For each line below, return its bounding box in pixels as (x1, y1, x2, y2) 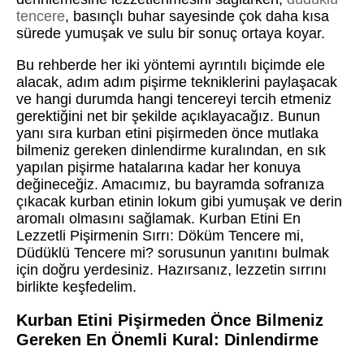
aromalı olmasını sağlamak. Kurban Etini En (16, 210, 301, 227)
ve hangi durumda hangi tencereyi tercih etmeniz (16, 91, 331, 108)
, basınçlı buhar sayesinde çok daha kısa (65, 8, 329, 25)
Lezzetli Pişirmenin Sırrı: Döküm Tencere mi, (16, 227, 304, 245)
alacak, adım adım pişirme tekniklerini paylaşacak (16, 74, 337, 91)
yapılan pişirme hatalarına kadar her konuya (16, 159, 301, 176)
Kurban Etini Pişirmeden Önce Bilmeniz (16, 311, 323, 330)
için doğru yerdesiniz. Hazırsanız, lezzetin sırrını (16, 262, 327, 279)
